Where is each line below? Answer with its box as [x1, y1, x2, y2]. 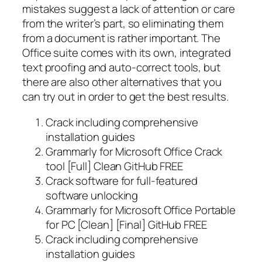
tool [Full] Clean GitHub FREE [46, 158, 184, 174]
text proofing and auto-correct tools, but [22, 60, 220, 75]
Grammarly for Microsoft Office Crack [46, 143, 223, 159]
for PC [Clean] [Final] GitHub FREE [46, 216, 207, 232]
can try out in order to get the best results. [22, 89, 229, 105]
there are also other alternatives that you [22, 74, 222, 90]
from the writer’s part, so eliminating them [22, 16, 223, 32]
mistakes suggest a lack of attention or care [22, 1, 235, 17]
